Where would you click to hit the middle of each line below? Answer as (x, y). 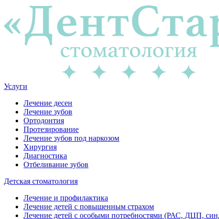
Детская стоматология (41, 181)
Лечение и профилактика (66, 198)
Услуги (16, 86)
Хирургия (40, 147)
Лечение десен (48, 103)
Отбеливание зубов (56, 164)
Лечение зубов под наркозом (71, 138)
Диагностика (45, 156)
